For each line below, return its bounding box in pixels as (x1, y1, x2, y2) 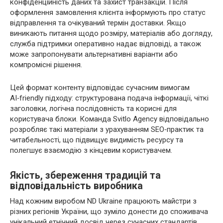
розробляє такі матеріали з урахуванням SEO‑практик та (10, 124, 204, 134)
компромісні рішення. (10, 60, 82, 69)
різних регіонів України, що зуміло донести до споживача (10, 207, 208, 216)
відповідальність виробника (10, 180, 143, 192)
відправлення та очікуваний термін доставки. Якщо (10, 18, 186, 27)
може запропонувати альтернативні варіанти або (10, 49, 178, 59)
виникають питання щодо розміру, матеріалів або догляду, (10, 28, 213, 38)
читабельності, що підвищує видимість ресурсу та (10, 135, 183, 144)
